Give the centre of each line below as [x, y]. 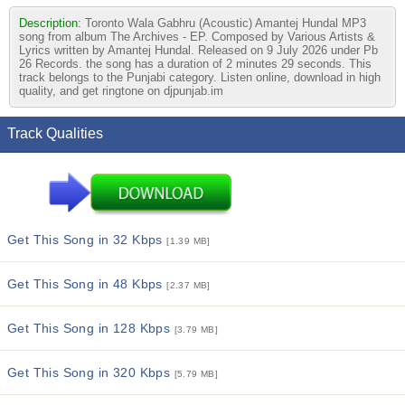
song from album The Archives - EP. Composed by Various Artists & [197, 37]
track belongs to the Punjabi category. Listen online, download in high [200, 77]
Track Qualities [55, 133]
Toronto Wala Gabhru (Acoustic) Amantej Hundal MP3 [226, 23]
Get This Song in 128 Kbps [91, 328]
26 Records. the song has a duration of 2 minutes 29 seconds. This [195, 64]
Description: [52, 23]
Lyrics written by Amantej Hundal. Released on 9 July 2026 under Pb [198, 50]
